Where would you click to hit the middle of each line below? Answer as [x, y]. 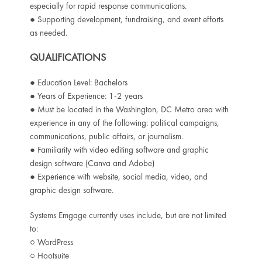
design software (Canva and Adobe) [92, 163]
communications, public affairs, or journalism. [106, 136]
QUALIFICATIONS [68, 57]
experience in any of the [72, 123]
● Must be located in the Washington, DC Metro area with [129, 109]
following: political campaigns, [167, 123]
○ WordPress [51, 242]
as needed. [48, 32]
